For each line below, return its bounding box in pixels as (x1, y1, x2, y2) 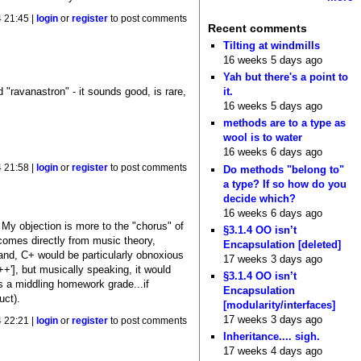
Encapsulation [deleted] (223, 238, 342, 251)
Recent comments (207, 22, 307, 35)
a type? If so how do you (223, 177, 347, 190)
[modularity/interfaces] (223, 299, 336, 312)
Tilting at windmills (223, 39, 321, 52)
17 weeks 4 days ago (223, 345, 323, 358)
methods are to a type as (223, 117, 346, 130)
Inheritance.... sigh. (223, 330, 321, 343)
